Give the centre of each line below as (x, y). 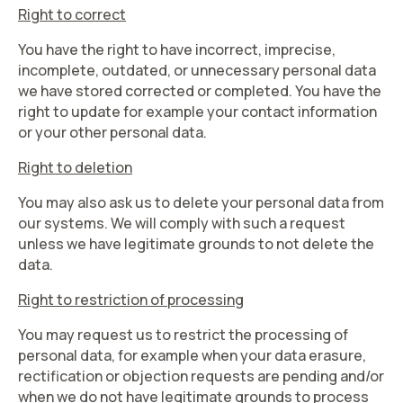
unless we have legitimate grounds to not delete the (196, 244)
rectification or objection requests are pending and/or (201, 376)
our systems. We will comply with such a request (182, 223)
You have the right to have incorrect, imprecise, (177, 49)
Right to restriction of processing (131, 300)
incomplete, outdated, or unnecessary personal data (197, 70)
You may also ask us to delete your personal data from (201, 202)
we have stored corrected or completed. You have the (200, 91)
